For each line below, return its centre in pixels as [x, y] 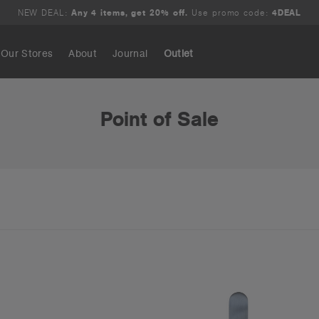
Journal [130, 53]
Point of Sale [159, 119]
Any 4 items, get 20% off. [130, 12]
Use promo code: [230, 12]
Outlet [178, 53]
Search [77, 105]
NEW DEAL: [42, 12]
